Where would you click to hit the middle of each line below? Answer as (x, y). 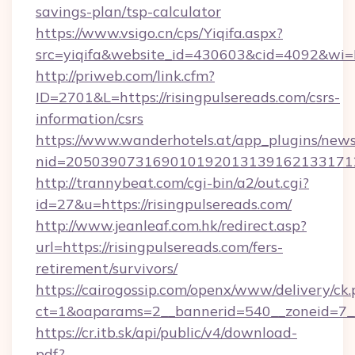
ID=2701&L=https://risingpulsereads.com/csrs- (188, 97)
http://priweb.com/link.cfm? (125, 76)
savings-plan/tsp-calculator (128, 11)
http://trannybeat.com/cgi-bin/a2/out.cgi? (172, 183)
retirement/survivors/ (107, 268)
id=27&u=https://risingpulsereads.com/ (164, 204)
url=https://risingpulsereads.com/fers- (159, 247)
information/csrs (90, 118)
